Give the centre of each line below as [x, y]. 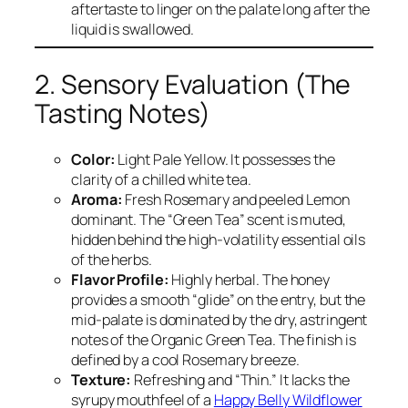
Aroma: [97, 200]
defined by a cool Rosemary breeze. [185, 360]
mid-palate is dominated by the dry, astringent [219, 320]
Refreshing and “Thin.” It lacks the [240, 380]
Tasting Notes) [122, 113]
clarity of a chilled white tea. [161, 180]
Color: [93, 160]
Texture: [102, 380]
